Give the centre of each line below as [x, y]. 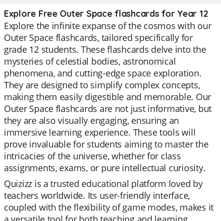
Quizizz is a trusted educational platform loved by [103, 184]
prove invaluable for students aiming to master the [106, 144]
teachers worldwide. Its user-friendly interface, [97, 195]
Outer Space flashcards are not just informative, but [108, 109]
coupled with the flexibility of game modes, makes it [109, 207]
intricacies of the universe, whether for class [92, 156]
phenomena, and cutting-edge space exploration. [103, 73]
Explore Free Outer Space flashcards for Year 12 [106, 14]
